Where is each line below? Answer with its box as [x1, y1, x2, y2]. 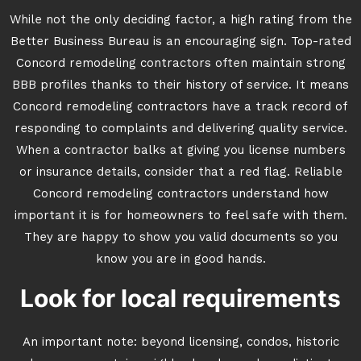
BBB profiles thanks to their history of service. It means [12, 80, 349, 92]
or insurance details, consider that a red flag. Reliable [19, 167, 342, 179]
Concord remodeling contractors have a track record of [13, 102, 348, 114]
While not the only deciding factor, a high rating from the [9, 15, 352, 27]
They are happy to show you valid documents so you [23, 232, 338, 244]
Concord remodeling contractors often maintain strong [15, 58, 346, 70]
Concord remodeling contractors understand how [32, 189, 329, 201]
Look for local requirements [20, 284, 341, 313]
